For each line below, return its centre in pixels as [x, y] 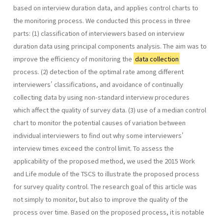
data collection [157, 58]
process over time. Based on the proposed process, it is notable [109, 212]
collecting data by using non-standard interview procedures [101, 97]
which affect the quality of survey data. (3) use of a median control [110, 110]
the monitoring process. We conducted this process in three [102, 20]
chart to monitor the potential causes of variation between [99, 122]
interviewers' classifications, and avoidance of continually [98, 84]
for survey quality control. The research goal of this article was [105, 186]
